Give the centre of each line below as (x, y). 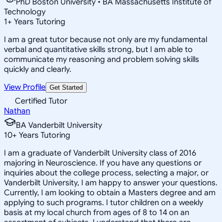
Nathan (17, 111)
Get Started (66, 87)
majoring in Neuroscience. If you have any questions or (103, 163)
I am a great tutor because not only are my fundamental (106, 39)
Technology (25, 12)
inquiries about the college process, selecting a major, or (106, 173)
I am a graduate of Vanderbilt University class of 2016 (100, 153)
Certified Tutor (41, 101)
